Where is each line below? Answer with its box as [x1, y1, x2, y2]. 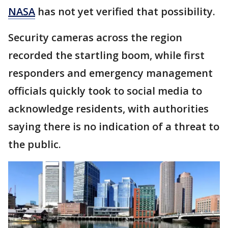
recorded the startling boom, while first [8, 48, 205, 62]
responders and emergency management [8, 66, 213, 80]
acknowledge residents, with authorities [8, 101, 209, 116]
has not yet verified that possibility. [35, 4, 215, 18]
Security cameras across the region [8, 30, 182, 44]
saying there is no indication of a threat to [8, 119, 219, 133]
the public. [8, 137, 61, 151]
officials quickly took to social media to [8, 83, 202, 98]
